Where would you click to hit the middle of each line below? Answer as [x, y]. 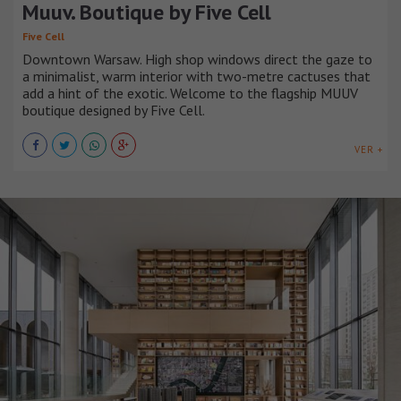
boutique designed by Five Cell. [114, 110]
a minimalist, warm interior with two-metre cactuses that [196, 76]
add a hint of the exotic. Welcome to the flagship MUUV [190, 93]
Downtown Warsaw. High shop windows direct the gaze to [197, 59]
